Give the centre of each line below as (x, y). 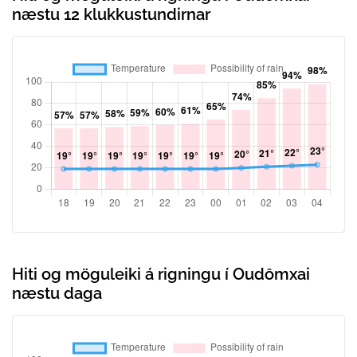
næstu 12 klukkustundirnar (111, 15)
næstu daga (57, 294)
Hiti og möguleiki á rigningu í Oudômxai (161, 275)
